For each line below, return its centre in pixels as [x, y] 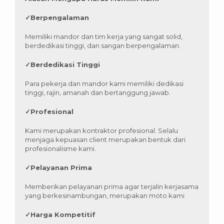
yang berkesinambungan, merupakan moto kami [105, 196]
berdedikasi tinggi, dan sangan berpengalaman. [103, 46]
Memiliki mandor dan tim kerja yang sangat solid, [104, 37]
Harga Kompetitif [63, 215]
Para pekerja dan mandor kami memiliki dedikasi [104, 84]
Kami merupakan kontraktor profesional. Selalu [101, 131]
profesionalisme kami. [60, 149]
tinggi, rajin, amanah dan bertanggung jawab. [98, 93]
